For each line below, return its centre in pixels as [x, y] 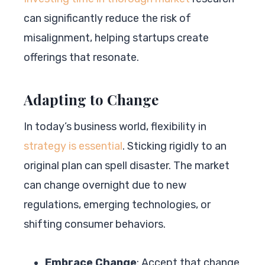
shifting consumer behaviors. [95, 224]
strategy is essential [73, 146]
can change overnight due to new [105, 185]
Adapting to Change [91, 99]
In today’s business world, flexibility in [115, 126]
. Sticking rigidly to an [174, 146]
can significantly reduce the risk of [107, 18]
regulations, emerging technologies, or [117, 204]
